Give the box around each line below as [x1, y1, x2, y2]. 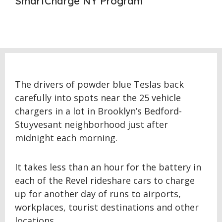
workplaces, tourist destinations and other [15, 201, 199, 213]
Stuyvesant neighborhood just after [15, 118, 168, 130]
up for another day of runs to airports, [15, 188, 181, 200]
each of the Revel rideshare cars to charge [15, 174, 195, 186]
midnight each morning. [15, 132, 117, 144]
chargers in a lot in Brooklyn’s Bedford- [15, 105, 182, 117]
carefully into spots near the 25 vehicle [15, 92, 181, 104]
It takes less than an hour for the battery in [15, 161, 201, 173]
